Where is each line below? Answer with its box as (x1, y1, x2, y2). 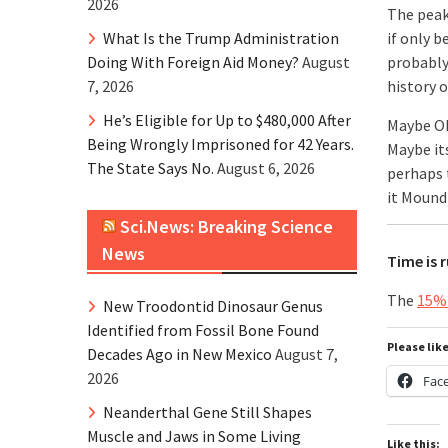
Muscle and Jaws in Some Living (87, 426, 301, 446)
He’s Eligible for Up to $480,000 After (103, 110, 351, 130)
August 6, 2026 (217, 158, 315, 178)
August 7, (275, 344, 338, 364)
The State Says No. (87, 158, 214, 178)
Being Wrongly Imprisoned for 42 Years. (87, 134, 354, 154)
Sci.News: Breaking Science (120, 215, 333, 238)
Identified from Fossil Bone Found (87, 320, 319, 340)
